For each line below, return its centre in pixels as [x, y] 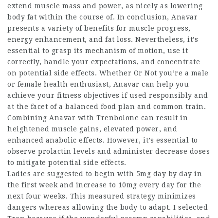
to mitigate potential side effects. [67, 163]
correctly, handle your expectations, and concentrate [104, 62]
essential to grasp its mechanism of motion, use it [98, 51]
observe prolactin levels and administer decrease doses [109, 151]
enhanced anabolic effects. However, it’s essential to [103, 140]
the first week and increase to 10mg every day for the [104, 185]
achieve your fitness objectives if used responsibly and [108, 95]
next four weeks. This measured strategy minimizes [102, 196]
